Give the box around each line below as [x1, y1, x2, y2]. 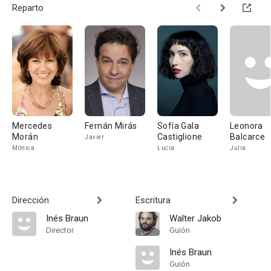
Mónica [12, 145, 34, 151]
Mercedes [12, 121, 53, 131]
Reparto [12, 2, 44, 13]
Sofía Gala [157, 121, 199, 131]
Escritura [135, 195, 171, 206]
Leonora [230, 121, 263, 131]
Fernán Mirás [85, 121, 137, 131]
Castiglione [157, 132, 203, 142]
